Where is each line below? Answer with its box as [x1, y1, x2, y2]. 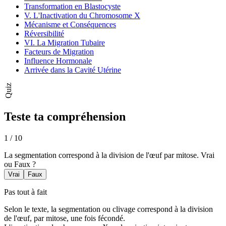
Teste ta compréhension [4, 110, 126, 124]
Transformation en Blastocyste [24, 2, 121, 11]
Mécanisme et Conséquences [24, 20, 116, 29]
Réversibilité [24, 29, 64, 38]
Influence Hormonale [24, 56, 92, 65]
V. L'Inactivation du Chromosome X [24, 11, 140, 20]
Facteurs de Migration [24, 47, 94, 56]
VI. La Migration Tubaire [24, 38, 105, 47]
